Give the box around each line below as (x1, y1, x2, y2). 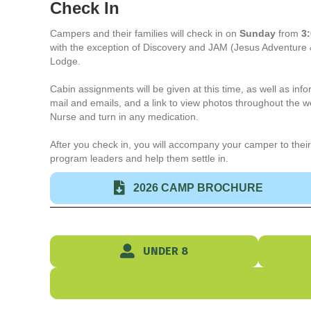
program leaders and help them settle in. (50, 153, 228, 164)
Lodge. (50, 56, 81, 67)
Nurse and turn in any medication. (50, 111, 199, 122)
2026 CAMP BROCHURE (133, 182, 264, 194)
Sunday (239, 28, 276, 39)
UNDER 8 (143, 244, 188, 258)
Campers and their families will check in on (50, 28, 239, 39)
